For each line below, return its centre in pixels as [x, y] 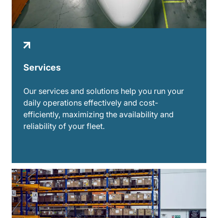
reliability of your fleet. [64, 126]
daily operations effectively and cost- [91, 102]
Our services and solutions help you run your [104, 91]
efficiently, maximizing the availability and [99, 114]
